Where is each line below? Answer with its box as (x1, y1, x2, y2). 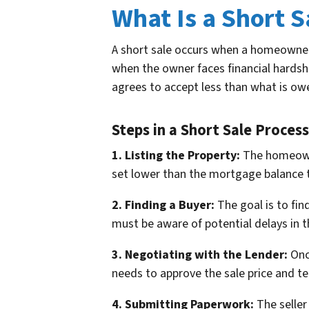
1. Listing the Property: (112, 147, 240, 165)
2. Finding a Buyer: (112, 197, 215, 215)
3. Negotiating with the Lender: (112, 246, 288, 264)
